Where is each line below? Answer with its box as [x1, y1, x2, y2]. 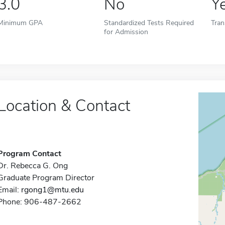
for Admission [104, 27, 149, 37]
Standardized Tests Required [104, 18, 194, 28]
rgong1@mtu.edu [21, 184, 84, 195]
